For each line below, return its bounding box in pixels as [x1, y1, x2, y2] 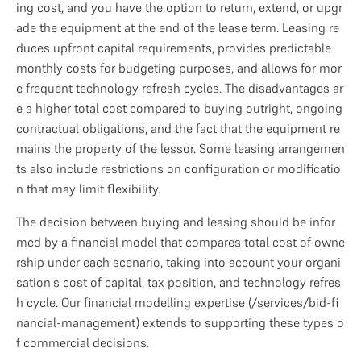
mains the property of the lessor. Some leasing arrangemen [16, 140, 345, 156]
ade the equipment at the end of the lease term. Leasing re [16, 19, 339, 35]
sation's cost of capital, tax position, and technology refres [16, 274, 341, 290]
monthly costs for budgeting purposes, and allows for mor [16, 60, 342, 76]
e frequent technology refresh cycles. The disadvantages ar [16, 80, 343, 96]
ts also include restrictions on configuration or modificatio [16, 160, 341, 176]
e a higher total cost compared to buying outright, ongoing [16, 100, 342, 116]
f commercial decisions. [16, 334, 149, 351]
